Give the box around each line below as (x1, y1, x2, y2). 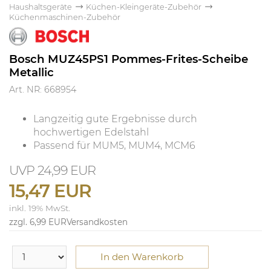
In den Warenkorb (100, 250, 184, 263)
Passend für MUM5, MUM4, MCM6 (33, 140, 195, 152)
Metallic (9, 65, 54, 80)
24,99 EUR (38, 163, 96, 178)
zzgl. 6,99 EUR (9, 217, 67, 227)
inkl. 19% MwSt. (9, 203, 70, 214)
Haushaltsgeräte (9, 2, 72, 12)
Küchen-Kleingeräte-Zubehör (86, 2, 202, 12)
